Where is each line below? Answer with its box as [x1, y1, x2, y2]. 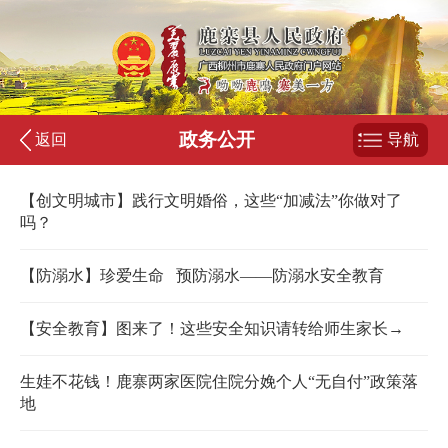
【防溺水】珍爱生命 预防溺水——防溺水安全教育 [20, 267, 384, 285]
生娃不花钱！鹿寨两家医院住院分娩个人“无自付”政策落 [20, 373, 418, 391]
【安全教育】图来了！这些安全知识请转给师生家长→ [20, 320, 404, 338]
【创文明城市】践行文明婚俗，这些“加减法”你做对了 [20, 192, 402, 210]
